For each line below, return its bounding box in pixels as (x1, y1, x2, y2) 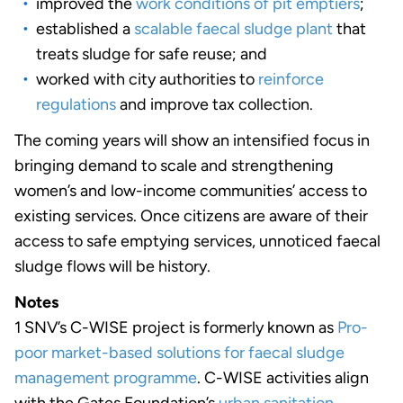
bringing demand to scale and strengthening (14, 155, 334, 175)
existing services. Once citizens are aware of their (14, 205, 368, 226)
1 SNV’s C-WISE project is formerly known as (14, 317, 337, 337)
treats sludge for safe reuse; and (36, 43, 267, 64)
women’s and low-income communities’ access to (14, 180, 367, 201)
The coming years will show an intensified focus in (14, 130, 370, 150)
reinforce (258, 68, 324, 89)
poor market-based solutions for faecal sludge (14, 342, 345, 363)
